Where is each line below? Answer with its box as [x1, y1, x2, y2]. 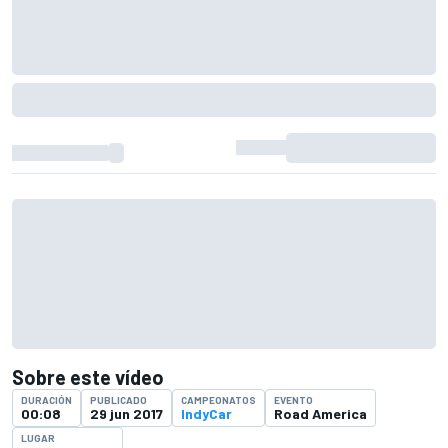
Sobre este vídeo [12, 364, 164, 389]
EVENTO [274, 393, 313, 406]
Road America [274, 404, 367, 422]
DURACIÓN [21, 393, 72, 406]
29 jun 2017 [90, 404, 163, 422]
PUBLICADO [90, 393, 147, 406]
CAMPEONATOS [181, 393, 256, 406]
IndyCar [181, 404, 232, 422]
